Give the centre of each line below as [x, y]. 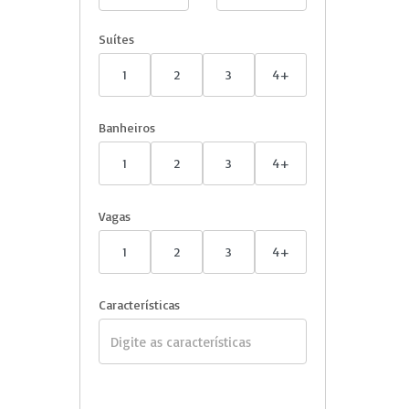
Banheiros [127, 127]
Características [139, 304]
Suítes [116, 39]
